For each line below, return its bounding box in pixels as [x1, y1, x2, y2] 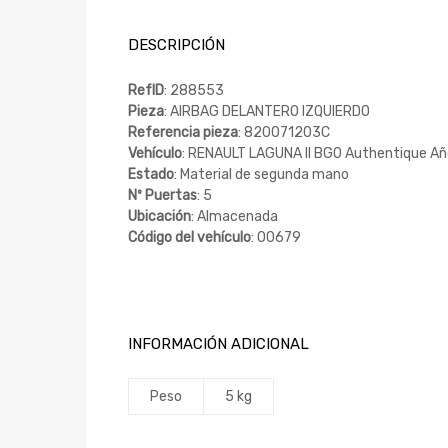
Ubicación [128, 207, 191, 225]
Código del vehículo [128, 228, 251, 246]
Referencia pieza [128, 123, 238, 141]
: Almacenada [191, 207, 278, 225]
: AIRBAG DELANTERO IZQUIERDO [164, 102, 370, 120]
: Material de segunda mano [174, 165, 349, 183]
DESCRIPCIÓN [128, 36, 225, 55]
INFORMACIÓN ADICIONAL [128, 334, 309, 353]
